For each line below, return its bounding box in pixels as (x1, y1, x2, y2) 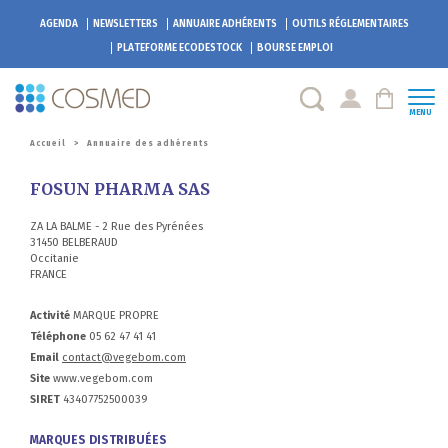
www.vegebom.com (50, 371, 153, 385)
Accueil (30, 138, 66, 148)
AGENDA (39, 18, 78, 30)
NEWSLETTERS (92, 18, 158, 30)
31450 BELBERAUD (30, 235, 118, 249)
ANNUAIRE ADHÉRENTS (172, 18, 277, 30)
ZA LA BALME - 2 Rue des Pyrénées (30, 219, 203, 233)
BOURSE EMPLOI (256, 42, 333, 54)
